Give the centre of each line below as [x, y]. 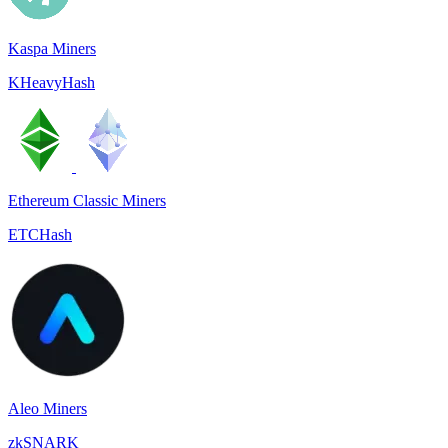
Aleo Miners [47, 408]
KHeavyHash [51, 82]
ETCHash [40, 234]
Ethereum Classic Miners [87, 200]
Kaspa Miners [52, 48]
